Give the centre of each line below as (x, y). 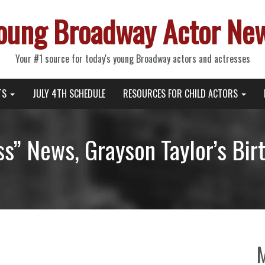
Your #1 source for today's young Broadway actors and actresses (132, 59)
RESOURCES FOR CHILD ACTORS (181, 93)
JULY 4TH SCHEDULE (69, 93)
